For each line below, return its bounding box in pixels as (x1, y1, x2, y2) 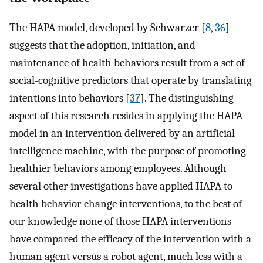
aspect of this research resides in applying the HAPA (9, 109, 242, 123)
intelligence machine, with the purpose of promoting (9, 144, 246, 158)
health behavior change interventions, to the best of (9, 197, 242, 211)
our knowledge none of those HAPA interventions (9, 215, 231, 228)
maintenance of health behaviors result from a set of (9, 56, 245, 70)
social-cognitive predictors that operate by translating (9, 74, 252, 87)
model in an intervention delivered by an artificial (9, 127, 235, 140)
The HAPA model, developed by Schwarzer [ (9, 21, 205, 35)
